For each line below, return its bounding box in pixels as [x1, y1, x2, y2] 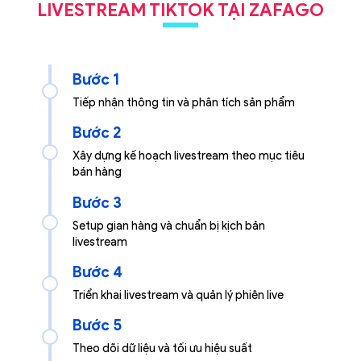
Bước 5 [73, 316, 122, 335]
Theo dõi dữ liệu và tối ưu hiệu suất [73, 341, 252, 356]
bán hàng [73, 164, 122, 180]
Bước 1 [73, 70, 119, 89]
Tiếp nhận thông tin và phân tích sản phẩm [73, 95, 295, 110]
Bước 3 [73, 193, 122, 212]
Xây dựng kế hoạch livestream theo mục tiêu [73, 148, 305, 164]
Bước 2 [73, 123, 122, 143]
